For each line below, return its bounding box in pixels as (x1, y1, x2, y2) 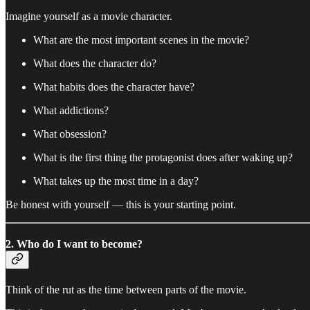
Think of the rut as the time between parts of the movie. (6, 284, 246, 296)
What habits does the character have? (33, 80, 194, 93)
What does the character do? (33, 57, 156, 69)
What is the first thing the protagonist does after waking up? (33, 151, 293, 163)
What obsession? (33, 127, 107, 140)
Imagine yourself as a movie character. (6, 10, 172, 22)
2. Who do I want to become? (6, 238, 143, 250)
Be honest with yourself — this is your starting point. (6, 198, 236, 210)
